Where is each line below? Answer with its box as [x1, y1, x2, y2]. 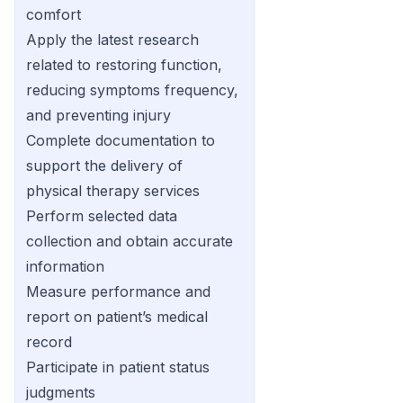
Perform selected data [26, 207, 177, 225]
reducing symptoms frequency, [26, 81, 238, 99]
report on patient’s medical [26, 308, 208, 326]
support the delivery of [26, 157, 183, 175]
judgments [26, 383, 95, 401]
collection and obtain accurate [26, 232, 233, 250]
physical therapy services [26, 182, 200, 200]
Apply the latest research [26, 31, 199, 49]
